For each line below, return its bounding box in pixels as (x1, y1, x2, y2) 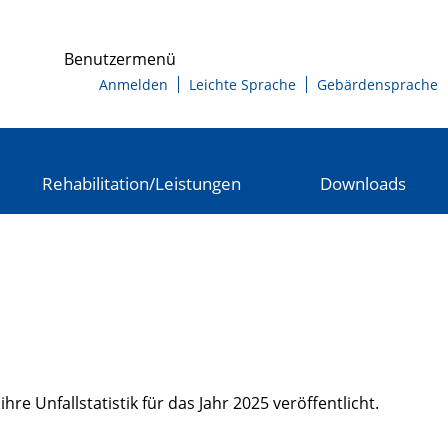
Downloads (319, 171, 406, 195)
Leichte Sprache (189, 75, 296, 94)
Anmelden (99, 75, 168, 94)
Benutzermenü (64, 48, 176, 70)
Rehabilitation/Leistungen (42, 171, 242, 195)
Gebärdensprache (317, 75, 438, 94)
